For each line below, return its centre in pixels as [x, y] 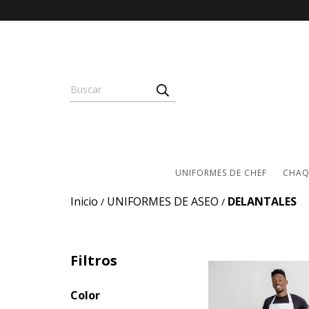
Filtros [94, 260]
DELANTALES [262, 201]
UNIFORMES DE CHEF [221, 173]
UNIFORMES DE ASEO [163, 201]
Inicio [84, 201]
